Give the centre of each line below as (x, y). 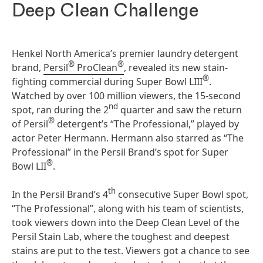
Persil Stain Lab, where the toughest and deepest (121, 237)
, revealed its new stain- (176, 68)
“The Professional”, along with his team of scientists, (128, 208)
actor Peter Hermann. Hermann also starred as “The (128, 138)
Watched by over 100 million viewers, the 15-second (126, 96)
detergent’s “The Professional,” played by (147, 124)
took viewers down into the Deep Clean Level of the (126, 222)
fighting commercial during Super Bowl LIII (107, 82)
